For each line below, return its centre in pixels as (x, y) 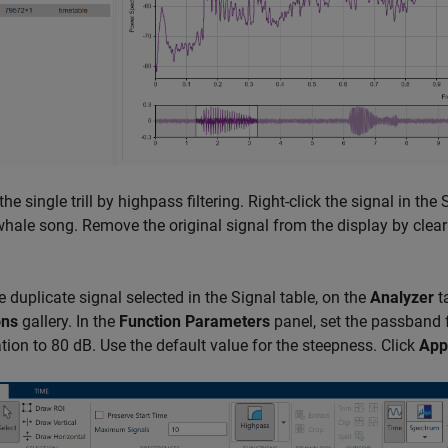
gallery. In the (68, 322)
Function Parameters (194, 322)
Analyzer (402, 298)
